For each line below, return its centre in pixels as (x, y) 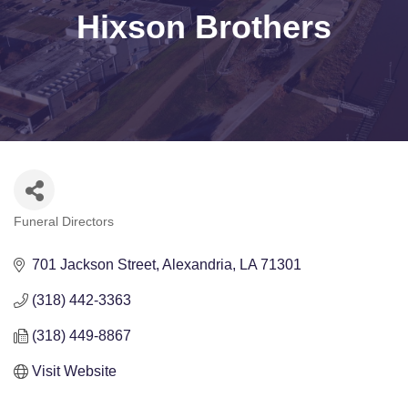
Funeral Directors (64, 222)
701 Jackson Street (94, 265)
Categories (44, 234)
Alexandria (197, 265)
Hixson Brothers (204, 27)
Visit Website (74, 372)
